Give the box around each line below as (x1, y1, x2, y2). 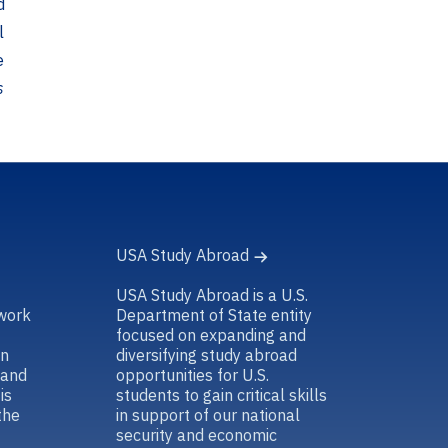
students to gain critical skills (115, 384, 327, 405)
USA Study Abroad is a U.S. (115, 284, 308, 305)
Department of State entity (115, 304, 312, 325)
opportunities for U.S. (115, 364, 269, 385)
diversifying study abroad (115, 344, 297, 365)
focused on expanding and (115, 324, 306, 345)
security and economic (115, 424, 277, 445)
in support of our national (115, 404, 300, 425)
